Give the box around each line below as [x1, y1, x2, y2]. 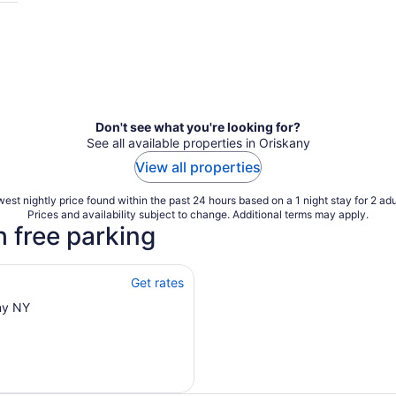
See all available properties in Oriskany [86, 135, 310, 150]
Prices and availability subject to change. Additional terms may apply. [27, 208, 369, 221]
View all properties [135, 158, 261, 176]
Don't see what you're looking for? [95, 119, 301, 134]
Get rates [130, 275, 184, 290]
